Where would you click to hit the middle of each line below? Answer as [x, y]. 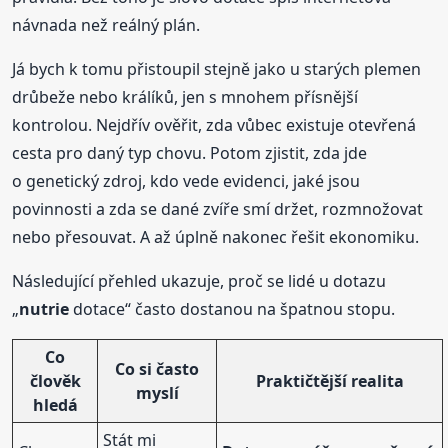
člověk [55, 380]
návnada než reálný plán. [106, 24]
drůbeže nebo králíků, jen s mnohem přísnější [185, 96]
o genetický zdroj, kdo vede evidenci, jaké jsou [186, 180]
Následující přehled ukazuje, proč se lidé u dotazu [199, 280]
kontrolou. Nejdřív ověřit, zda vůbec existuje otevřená [214, 124]
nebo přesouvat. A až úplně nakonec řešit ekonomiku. [216, 236]
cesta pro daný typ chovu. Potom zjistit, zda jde [190, 152]
